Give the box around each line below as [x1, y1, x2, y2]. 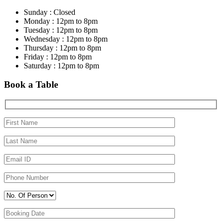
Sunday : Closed [24, 7, 75, 16]
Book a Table [4, 79, 58, 90]
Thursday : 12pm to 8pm [24, 43, 101, 52]
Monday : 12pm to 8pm [24, 16, 98, 25]
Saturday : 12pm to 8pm [24, 61, 99, 70]
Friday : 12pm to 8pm [24, 52, 92, 61]
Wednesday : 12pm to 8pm [24, 34, 108, 43]
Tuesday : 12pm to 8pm [24, 25, 98, 34]
